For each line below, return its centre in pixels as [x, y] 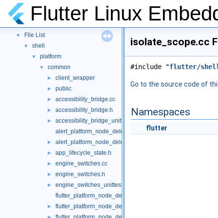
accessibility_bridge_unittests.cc [98, 121]
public [64, 89]
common [59, 67]
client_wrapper [75, 78]
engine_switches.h [80, 174]
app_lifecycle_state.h [83, 153]
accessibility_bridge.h [84, 110]
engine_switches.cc [82, 163]
